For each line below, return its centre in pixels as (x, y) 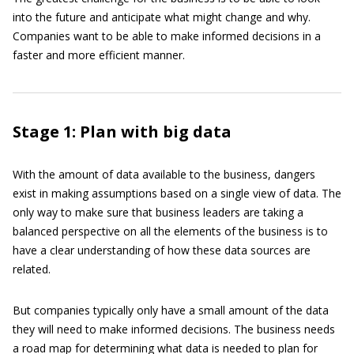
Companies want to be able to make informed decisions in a (167, 36)
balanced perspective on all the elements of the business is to (170, 231)
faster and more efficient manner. (99, 55)
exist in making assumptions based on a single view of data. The (177, 193)
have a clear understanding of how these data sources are (162, 250)
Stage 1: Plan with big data (122, 132)
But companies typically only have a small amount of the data (171, 310)
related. (32, 269)
